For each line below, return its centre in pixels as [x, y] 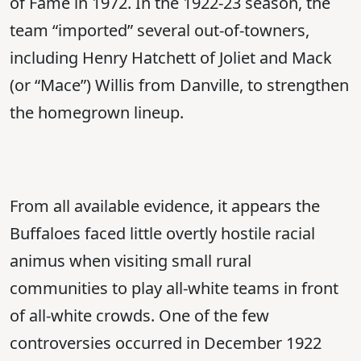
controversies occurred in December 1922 [166, 343]
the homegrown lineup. [97, 113]
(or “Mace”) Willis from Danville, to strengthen [179, 85]
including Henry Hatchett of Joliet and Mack [171, 58]
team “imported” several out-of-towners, [160, 31]
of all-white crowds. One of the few [139, 316]
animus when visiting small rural [131, 261]
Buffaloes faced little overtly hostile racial [162, 234]
